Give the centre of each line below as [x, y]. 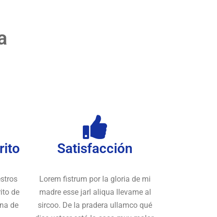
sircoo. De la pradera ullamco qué [95, 205]
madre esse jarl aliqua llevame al [95, 192]
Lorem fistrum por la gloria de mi [95, 179]
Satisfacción [95, 148]
